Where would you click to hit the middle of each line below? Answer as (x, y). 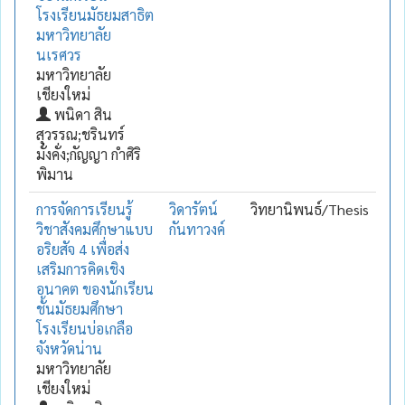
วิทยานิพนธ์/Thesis (310, 209)
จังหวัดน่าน (69, 348)
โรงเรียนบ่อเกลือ (85, 328)
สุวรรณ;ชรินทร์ (80, 134)
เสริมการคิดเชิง (80, 268)
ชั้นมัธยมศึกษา (80, 308)
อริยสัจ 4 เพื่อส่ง (83, 249)
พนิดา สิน (81, 114)
